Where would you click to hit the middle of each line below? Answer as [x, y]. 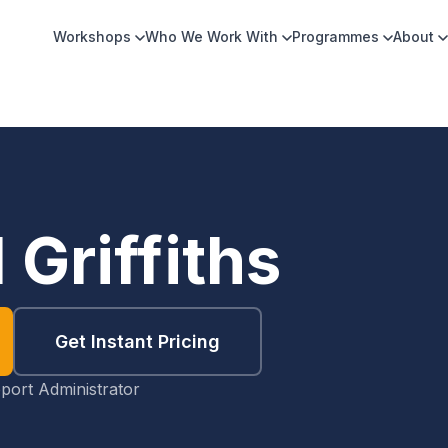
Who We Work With [211, 36]
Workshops [92, 36]
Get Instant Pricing [137, 341]
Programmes [335, 36]
